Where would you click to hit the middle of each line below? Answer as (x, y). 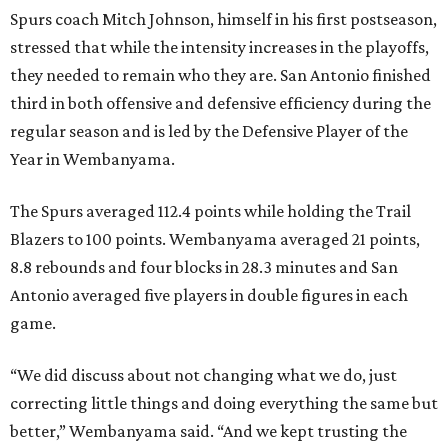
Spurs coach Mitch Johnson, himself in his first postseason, (223, 19)
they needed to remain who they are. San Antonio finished (220, 75)
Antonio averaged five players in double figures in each (209, 295)
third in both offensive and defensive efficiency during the (220, 103)
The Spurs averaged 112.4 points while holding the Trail (210, 211)
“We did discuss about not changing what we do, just (203, 375)
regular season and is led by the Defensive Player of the (209, 131)
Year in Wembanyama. (92, 159)
